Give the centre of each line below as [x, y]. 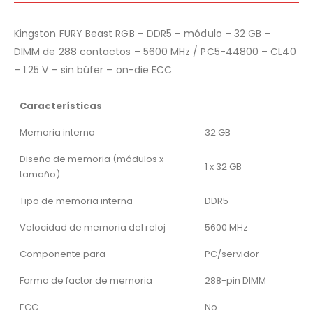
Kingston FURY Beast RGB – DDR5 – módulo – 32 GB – [143, 33]
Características [61, 105]
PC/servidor [232, 254]
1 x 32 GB [223, 166]
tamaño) [40, 174]
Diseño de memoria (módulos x [92, 159]
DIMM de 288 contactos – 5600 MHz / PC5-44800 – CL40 [155, 51]
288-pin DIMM [235, 280]
